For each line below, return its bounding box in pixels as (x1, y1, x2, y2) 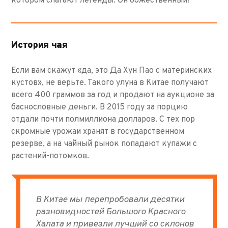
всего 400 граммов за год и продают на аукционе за (11, 90, 215, 101)
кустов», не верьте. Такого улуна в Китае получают (11, 78, 209, 89)
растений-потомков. (11, 151, 90, 162)
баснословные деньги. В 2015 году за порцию (11, 102, 188, 113)
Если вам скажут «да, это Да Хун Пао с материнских (11, 66, 212, 76)
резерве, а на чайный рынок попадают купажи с (11, 139, 197, 150)
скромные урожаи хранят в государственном (11, 127, 185, 137)
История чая (11, 40, 68, 52)
